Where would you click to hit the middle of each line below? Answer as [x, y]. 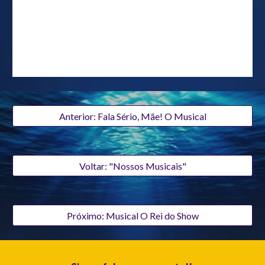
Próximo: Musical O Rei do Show [132, 215]
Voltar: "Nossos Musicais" [132, 166]
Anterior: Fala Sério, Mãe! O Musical [132, 116]
